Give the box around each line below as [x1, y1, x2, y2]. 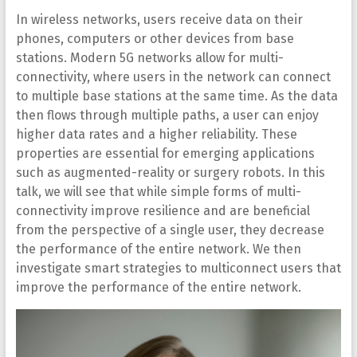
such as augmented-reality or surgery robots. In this [15, 164, 325, 180]
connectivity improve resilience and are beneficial [15, 202, 310, 218]
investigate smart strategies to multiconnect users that [15, 260, 341, 276]
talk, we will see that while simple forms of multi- [15, 183, 301, 199]
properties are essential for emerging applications [15, 145, 315, 161]
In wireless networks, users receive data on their [15, 11, 303, 27]
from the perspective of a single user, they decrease [15, 222, 324, 237]
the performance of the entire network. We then [15, 241, 301, 257]
